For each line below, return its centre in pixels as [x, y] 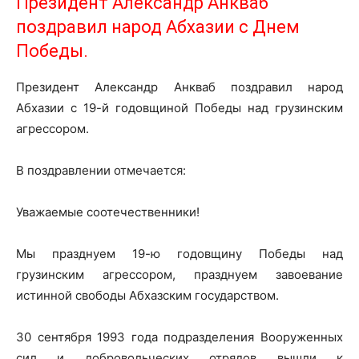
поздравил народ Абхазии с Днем [158, 27]
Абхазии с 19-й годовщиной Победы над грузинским [179, 108]
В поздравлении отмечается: [101, 170]
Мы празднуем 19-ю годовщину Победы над [179, 254]
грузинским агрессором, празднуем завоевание [179, 274]
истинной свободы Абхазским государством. [147, 295]
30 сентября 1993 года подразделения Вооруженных [179, 337]
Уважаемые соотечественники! [108, 212]
